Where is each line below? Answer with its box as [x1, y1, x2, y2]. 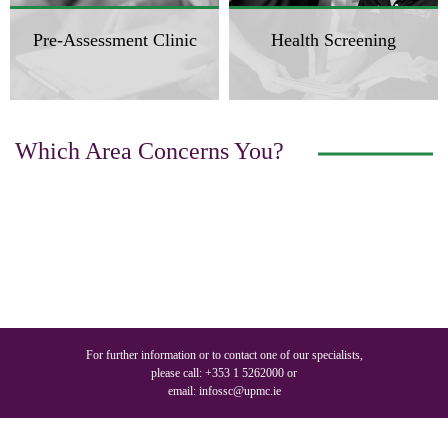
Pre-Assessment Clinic [32, 29, 197, 50]
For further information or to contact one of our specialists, [85, 347, 363, 362]
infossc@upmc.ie [198, 383, 281, 398]
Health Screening [271, 29, 396, 50]
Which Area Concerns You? [15, 137, 284, 164]
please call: [151, 365, 205, 380]
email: [167, 383, 199, 398]
